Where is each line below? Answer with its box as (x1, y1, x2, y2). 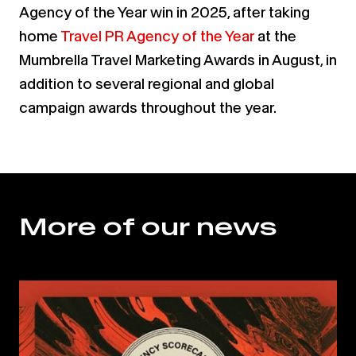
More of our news (19, 212, 277, 241)
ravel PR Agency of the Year (69, 27, 254, 44)
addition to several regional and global (19, 75, 274, 92)
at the (254, 27, 296, 44)
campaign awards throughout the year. (19, 99, 282, 116)
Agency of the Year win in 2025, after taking (19, 3, 310, 21)
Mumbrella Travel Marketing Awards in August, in (19, 51, 337, 68)
